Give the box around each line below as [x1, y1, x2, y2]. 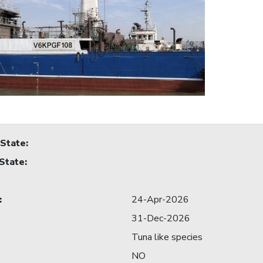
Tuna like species [131, 231, 203, 244]
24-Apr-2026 [131, 193, 189, 207]
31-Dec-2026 [131, 212, 190, 225]
